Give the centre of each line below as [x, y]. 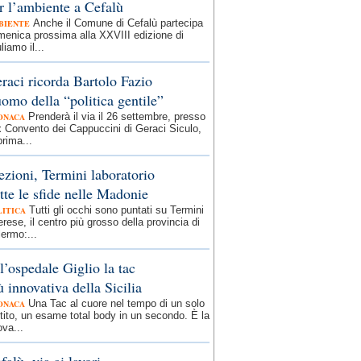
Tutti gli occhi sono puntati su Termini [116, 210]
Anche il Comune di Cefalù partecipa [118, 23]
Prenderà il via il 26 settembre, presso [117, 116]
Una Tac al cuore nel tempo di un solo [116, 303]
